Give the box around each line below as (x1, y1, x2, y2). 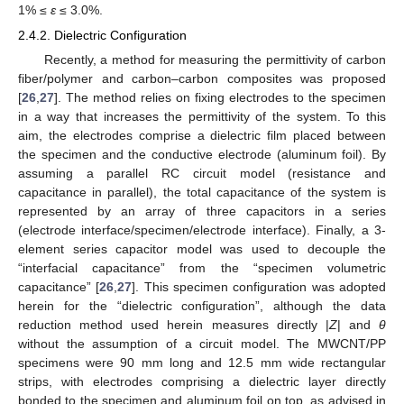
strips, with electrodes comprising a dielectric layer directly (18, 374, 386, 390)
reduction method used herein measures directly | (18, 317, 329, 333)
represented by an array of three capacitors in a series (18, 204, 386, 219)
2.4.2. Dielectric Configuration (18, 28, 187, 43)
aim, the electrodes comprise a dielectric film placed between (18, 128, 386, 143)
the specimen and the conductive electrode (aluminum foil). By (18, 147, 386, 162)
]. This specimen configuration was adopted (132, 280, 387, 295)
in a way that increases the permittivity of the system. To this (18, 109, 386, 124)
